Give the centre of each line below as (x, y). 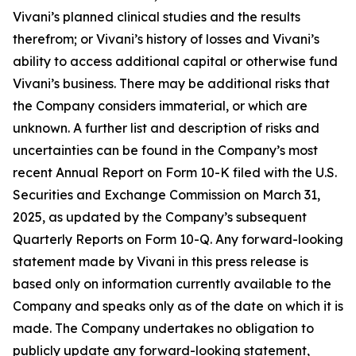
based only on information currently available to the (172, 284)
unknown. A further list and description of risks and (166, 128)
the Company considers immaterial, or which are (160, 106)
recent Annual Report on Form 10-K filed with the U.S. (175, 172)
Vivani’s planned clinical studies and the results (157, 17)
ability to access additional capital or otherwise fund (175, 61)
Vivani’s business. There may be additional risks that (171, 83)
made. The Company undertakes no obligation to (163, 328)
